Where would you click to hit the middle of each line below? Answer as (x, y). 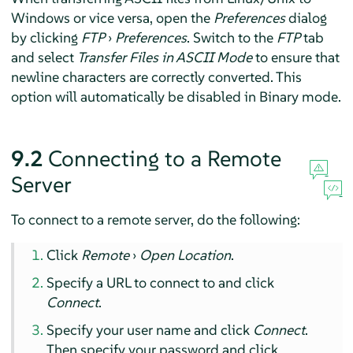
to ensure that (295, 57)
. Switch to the (231, 37)
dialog (306, 17)
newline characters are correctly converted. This (156, 76)
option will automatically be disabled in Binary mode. (176, 96)
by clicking (46, 37)
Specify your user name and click (150, 329)
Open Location (186, 255)
